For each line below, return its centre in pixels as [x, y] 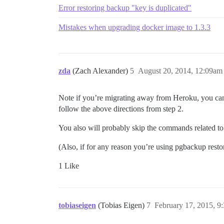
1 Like [69, 166]
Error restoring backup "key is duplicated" [125, 8]
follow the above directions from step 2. [121, 109]
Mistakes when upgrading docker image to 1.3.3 [134, 27]
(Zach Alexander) [101, 71]
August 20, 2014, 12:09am [180, 71]
